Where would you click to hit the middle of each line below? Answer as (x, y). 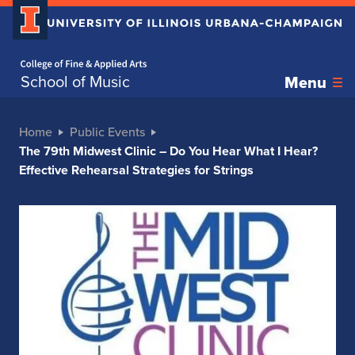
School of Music (75, 82)
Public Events (107, 132)
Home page (34, 54)
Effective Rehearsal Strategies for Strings (136, 170)
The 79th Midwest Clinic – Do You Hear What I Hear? (168, 151)
